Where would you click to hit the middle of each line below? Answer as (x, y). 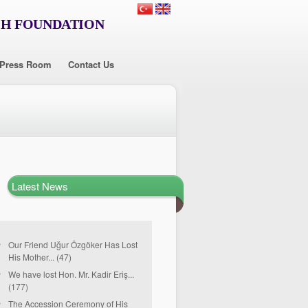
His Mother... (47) (40, 257)
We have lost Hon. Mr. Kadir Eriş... (71, 274)
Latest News (40, 186)
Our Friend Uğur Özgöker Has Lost (73, 244)
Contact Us (91, 64)
